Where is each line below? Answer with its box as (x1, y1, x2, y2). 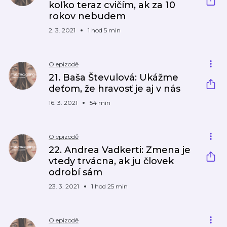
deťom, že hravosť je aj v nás (49, 83, 180, 94)
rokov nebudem (49, 11, 126, 22)
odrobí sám (49, 167, 102, 178)
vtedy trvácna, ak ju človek (49, 156, 174, 167)
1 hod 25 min (91, 182, 128, 190)
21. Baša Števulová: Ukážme (49, 72, 178, 83)
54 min (90, 99, 110, 106)
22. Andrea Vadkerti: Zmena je (49, 144, 191, 156)
